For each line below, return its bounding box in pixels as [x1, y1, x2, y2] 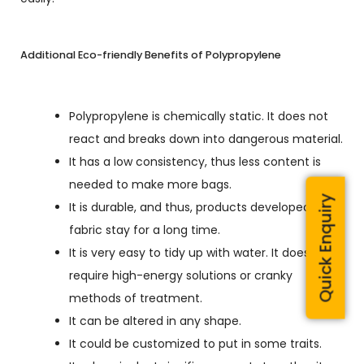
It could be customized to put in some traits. [69, 336, 322, 352]
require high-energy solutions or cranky [69, 267, 292, 284]
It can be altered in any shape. [69, 313, 241, 329]
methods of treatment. [69, 290, 202, 306]
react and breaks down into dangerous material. [69, 131, 343, 147]
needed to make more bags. [69, 176, 232, 193]
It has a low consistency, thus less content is [69, 154, 321, 170]
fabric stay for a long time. [69, 222, 220, 238]
